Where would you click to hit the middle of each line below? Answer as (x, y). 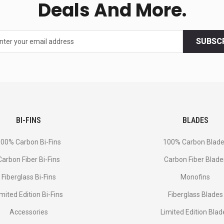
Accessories (28, 212)
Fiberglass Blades (195, 194)
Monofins (195, 177)
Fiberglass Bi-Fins (28, 177)
